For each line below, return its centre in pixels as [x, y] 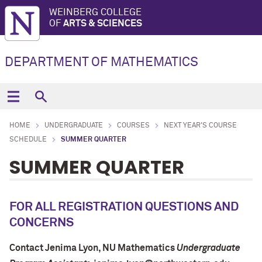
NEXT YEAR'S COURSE [200, 126]
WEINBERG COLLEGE [95, 12]
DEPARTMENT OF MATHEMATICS [101, 63]
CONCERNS [42, 223]
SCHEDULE [28, 140]
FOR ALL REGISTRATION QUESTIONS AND [124, 207]
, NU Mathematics [137, 248]
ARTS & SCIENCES [103, 23]
